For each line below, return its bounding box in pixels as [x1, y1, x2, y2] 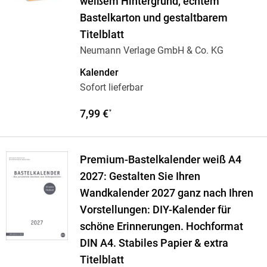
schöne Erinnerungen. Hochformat [79, 221, 243, 233]
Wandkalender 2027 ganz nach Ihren [79, 187, 253, 200]
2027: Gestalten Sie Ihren [79, 170, 200, 183]
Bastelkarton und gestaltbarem [79, 12, 228, 24]
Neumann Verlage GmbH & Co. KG [79, 45, 223, 57]
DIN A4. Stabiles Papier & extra [79, 237, 228, 250]
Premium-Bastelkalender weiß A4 [79, 154, 241, 166]
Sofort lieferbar [79, 82, 143, 94]
